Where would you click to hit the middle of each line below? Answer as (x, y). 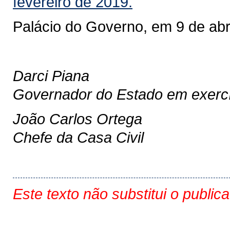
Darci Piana (51, 76)
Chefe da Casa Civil (78, 137)
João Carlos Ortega (78, 119)
